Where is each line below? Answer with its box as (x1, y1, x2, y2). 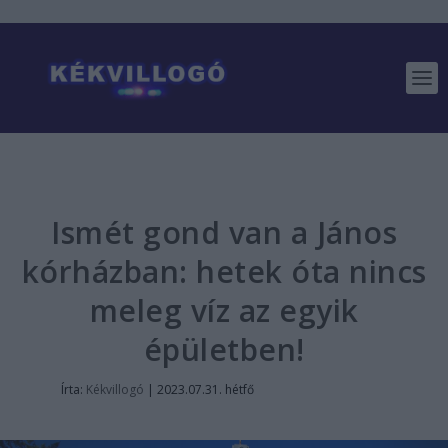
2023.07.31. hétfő (157, 381, 254, 398)
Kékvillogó (86, 381, 144, 398)
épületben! (143, 329, 305, 370)
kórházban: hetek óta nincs (21, 251, 427, 292)
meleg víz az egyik (89, 290, 359, 331)
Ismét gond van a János (51, 212, 397, 253)
